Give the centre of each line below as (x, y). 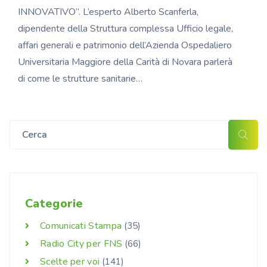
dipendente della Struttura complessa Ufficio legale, (125, 29)
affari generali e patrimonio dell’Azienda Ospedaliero (125, 46)
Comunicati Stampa (81, 226)
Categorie (54, 204)
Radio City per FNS (81, 244)
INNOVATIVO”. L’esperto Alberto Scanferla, (108, 12)
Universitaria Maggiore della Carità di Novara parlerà (125, 62)
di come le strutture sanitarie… (80, 79)
